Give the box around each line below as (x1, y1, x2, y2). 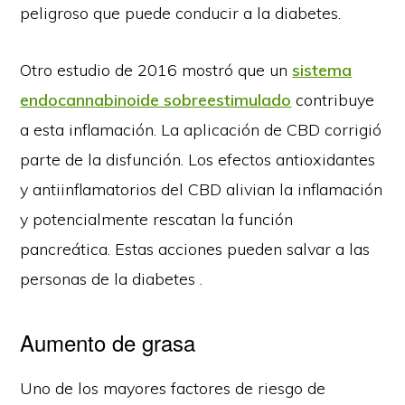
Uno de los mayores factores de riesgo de (20, 377, 326, 399)
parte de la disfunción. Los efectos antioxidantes (20, 148, 376, 170)
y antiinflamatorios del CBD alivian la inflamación (20, 178, 383, 200)
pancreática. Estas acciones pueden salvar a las (20, 238, 371, 259)
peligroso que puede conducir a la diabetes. (20, 2, 342, 24)
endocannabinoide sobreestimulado (20, 89, 292, 110)
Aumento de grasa (20, 325, 196, 358)
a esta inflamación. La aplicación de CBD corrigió (20, 118, 382, 140)
